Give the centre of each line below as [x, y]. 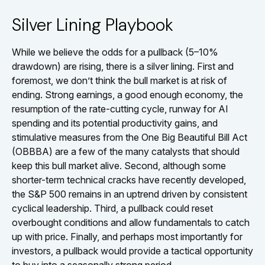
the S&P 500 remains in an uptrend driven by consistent [130, 194]
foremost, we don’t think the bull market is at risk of [119, 81]
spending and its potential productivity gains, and [115, 123]
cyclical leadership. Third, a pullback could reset [112, 209]
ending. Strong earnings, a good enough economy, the [127, 95]
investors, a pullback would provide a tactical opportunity [132, 251]
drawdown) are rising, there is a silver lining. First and [123, 67]
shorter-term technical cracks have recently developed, [129, 180]
